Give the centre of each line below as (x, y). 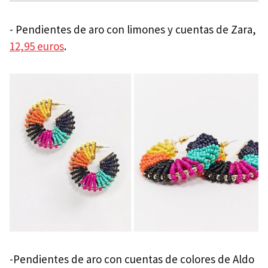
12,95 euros (37, 46)
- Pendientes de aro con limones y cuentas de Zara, (133, 30)
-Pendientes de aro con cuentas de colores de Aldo (132, 259)
